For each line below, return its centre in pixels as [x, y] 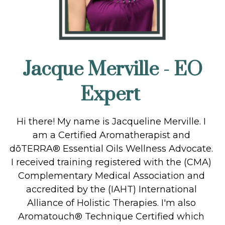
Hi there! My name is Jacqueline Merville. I [111, 121]
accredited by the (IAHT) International [111, 189]
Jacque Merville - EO [113, 69]
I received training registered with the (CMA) [111, 162]
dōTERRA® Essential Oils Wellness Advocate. [111, 148]
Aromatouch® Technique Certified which [111, 216]
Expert [110, 94]
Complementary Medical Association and [111, 176]
